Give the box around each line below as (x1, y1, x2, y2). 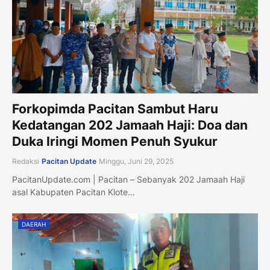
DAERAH (22, 221, 46, 228)
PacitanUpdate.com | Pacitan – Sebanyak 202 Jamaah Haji (12, 174, 245, 184)
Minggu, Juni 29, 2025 (99, 157, 174, 166)
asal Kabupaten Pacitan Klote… (12, 187, 135, 197)
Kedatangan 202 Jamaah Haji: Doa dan (12, 118, 248, 133)
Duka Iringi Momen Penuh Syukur (12, 134, 218, 149)
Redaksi (12, 157, 39, 166)
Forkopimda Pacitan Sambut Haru (12, 101, 218, 116)
